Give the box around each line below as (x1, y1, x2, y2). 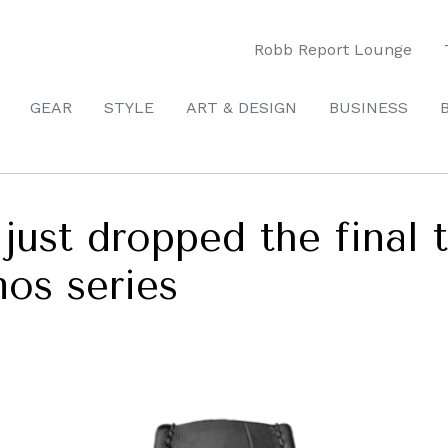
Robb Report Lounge (254, 39, 412, 59)
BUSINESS (329, 98, 408, 117)
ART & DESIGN (186, 98, 297, 117)
